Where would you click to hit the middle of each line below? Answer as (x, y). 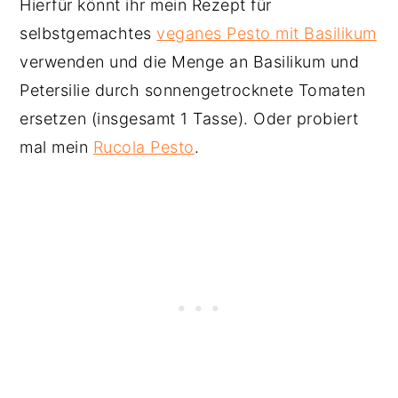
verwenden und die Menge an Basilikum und (190, 61)
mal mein (56, 147)
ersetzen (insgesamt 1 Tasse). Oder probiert (189, 118)
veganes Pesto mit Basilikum (267, 33)
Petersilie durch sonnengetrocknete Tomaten (193, 90)
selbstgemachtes (88, 33)
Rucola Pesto (143, 147)
